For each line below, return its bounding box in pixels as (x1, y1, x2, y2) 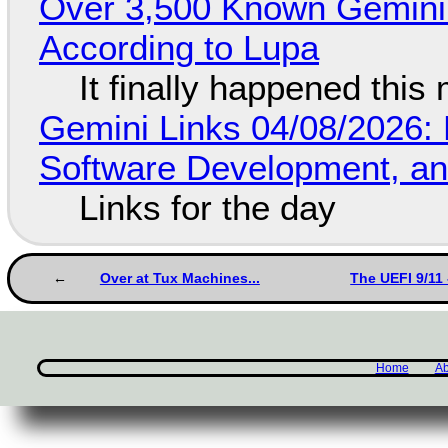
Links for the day (78, 188, 336, 228)
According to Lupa (38, 28, 319, 68)
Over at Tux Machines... (99, 270, 260, 287)
